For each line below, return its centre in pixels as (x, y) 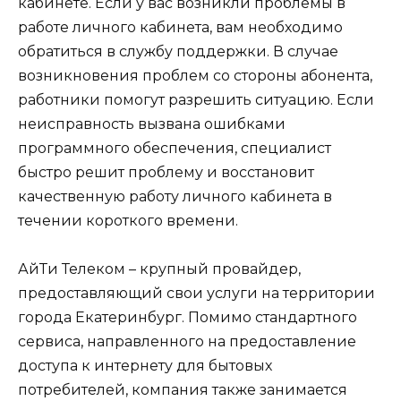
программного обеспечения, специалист (175, 148)
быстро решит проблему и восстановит (166, 172)
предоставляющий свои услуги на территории (196, 293)
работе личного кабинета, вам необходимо (180, 27)
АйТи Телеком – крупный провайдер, (159, 269)
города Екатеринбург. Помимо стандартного (188, 317)
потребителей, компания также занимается (183, 389)
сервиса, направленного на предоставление (187, 341)
